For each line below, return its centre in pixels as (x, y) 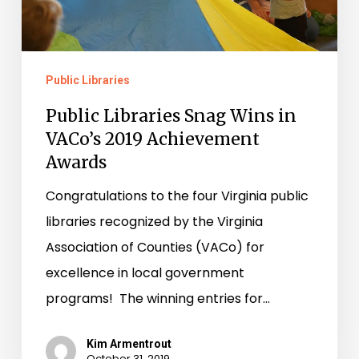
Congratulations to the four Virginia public (177, 196)
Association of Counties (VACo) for (155, 247)
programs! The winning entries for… (157, 298)
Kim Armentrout (129, 343)
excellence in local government (145, 272)
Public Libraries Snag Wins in (171, 115)
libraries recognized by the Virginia (154, 221)
